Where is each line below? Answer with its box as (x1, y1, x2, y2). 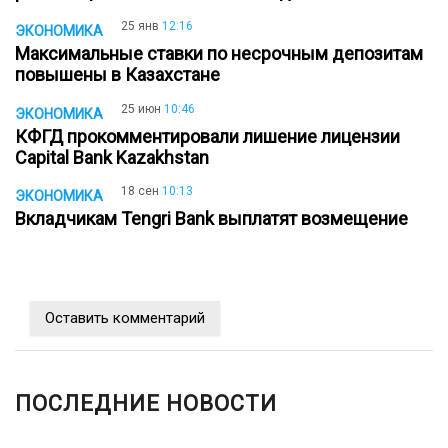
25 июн (121, 101, 161, 116)
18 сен (121, 184, 159, 199)
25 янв (121, 19, 159, 34)
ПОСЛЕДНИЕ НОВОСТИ (15, 391, 277, 417)
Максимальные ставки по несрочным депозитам (15, 43, 423, 65)
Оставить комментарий (45, 309, 205, 328)
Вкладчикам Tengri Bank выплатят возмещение (15, 208, 416, 230)
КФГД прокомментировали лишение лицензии (15, 125, 400, 147)
